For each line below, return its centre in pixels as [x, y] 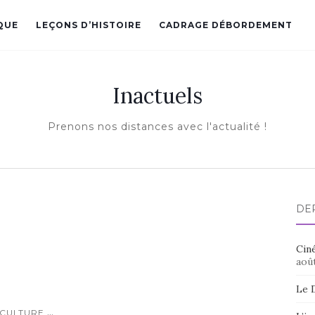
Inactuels [157, 96]
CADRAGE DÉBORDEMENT [226, 25]
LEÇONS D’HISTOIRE [89, 25]
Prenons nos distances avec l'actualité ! [157, 127]
